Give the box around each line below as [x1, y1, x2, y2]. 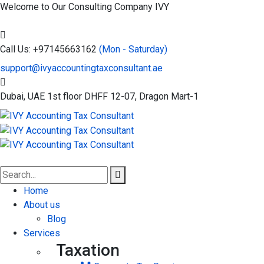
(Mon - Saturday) [99, 44, 167, 55]
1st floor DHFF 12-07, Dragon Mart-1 [47, 91, 199, 102]
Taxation [56, 240, 120, 260]
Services [24, 227, 60, 239]
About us [24, 199, 60, 211]
